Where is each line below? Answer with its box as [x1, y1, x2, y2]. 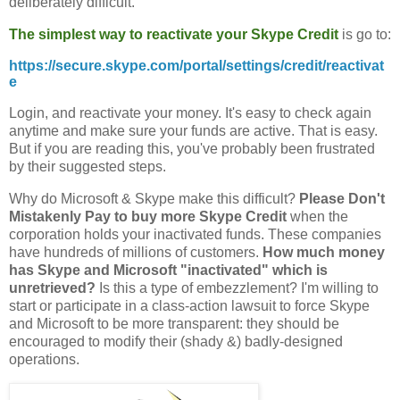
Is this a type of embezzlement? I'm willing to [96, 279, 379, 296]
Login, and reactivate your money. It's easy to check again [9, 104, 371, 121]
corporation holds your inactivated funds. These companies [9, 226, 381, 242]
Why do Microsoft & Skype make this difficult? [9, 190, 299, 206]
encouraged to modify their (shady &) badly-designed [9, 333, 343, 349]
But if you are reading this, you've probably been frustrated [9, 140, 375, 156]
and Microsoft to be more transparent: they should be [9, 315, 339, 331]
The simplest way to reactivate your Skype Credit [9, 27, 338, 43]
